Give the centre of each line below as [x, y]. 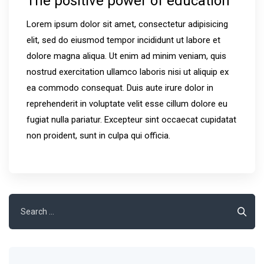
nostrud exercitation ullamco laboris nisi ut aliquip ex [128, 72]
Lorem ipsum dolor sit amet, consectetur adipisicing [127, 24]
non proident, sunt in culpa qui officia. [98, 136]
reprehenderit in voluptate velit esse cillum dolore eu [127, 104]
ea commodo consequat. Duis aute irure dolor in [120, 88]
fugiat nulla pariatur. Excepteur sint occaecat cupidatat [131, 120]
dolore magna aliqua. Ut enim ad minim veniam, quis [126, 56]
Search [22, 201]
